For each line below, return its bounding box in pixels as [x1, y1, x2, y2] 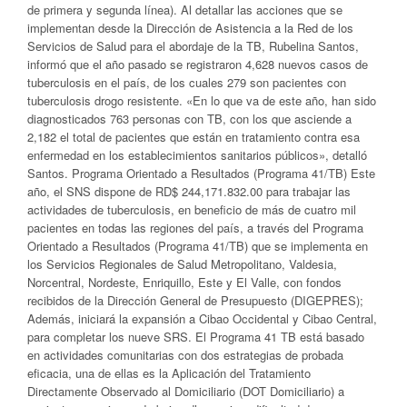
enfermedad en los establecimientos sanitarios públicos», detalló [27, 146, 367, 164]
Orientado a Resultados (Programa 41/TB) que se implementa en [27, 237, 368, 255]
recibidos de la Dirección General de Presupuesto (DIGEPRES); [27, 292, 363, 310]
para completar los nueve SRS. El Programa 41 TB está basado [27, 328, 364, 346]
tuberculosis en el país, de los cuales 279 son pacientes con [27, 74, 346, 92]
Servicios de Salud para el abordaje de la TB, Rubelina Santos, [27, 37, 359, 55]
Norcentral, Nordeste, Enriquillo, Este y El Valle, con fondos [27, 273, 342, 292]
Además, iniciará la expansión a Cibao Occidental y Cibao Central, [27, 310, 377, 328]
